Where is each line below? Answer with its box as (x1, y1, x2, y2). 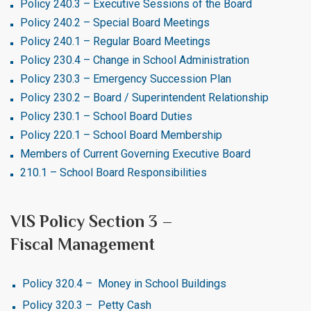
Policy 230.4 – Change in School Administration (20, 53, 249, 67)
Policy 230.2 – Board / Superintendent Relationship (20, 91, 269, 104)
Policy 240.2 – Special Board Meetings (20, 16, 210, 29)
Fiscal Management (10, 235, 155, 253)
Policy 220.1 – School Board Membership (20, 128, 222, 142)
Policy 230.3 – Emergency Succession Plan (20, 72, 231, 85)
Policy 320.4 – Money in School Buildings (22, 277, 226, 290)
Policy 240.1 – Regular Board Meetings (20, 35, 210, 48)
